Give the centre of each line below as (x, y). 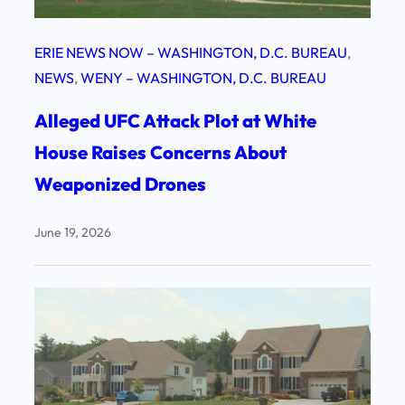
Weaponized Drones (124, 184)
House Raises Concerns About (160, 152)
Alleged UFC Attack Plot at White (175, 120)
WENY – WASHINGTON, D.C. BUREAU (203, 77)
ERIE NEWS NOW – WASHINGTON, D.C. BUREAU (191, 52)
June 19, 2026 (73, 232)
